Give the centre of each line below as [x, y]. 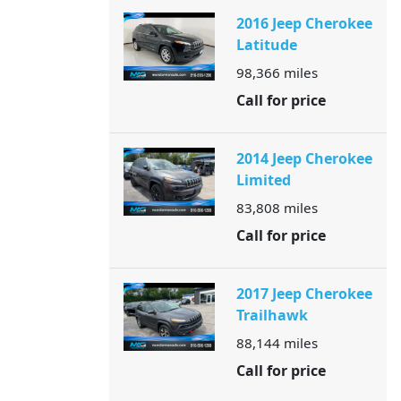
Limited [263, 180]
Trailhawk [272, 315]
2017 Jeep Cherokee [304, 294]
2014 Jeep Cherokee [304, 158]
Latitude [266, 45]
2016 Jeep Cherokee [304, 23]
